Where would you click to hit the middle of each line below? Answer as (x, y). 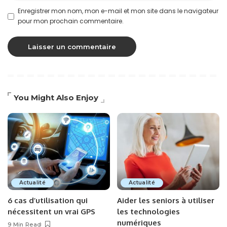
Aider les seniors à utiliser (166, 200)
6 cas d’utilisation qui (48, 200)
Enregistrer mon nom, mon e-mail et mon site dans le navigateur (118, 11)
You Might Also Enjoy (56, 98)
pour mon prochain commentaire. (71, 21)
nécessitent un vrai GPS (51, 211)
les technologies (148, 211)
